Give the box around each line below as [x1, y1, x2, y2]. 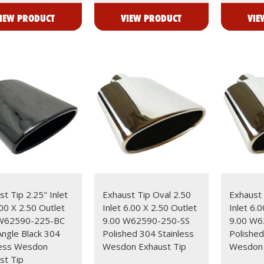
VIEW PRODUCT [121, 11, 182, 25]
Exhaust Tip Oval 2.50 [102, 188, 191, 200]
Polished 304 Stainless [102, 227, 194, 239]
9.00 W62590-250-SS [102, 214, 190, 226]
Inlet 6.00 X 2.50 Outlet [102, 201, 197, 213]
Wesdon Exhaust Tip [102, 240, 186, 252]
